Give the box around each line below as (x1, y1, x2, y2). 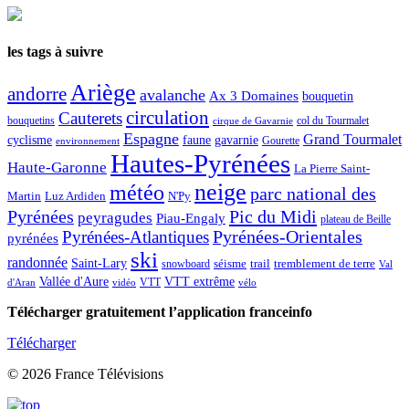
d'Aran (7, 277, 36, 288)
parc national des (250, 184, 376, 204)
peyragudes (78, 209, 152, 227)
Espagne (123, 130, 179, 149)
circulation (126, 107, 209, 130)
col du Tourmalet (297, 114, 369, 128)
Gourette (262, 134, 299, 148)
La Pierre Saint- (294, 162, 370, 176)
